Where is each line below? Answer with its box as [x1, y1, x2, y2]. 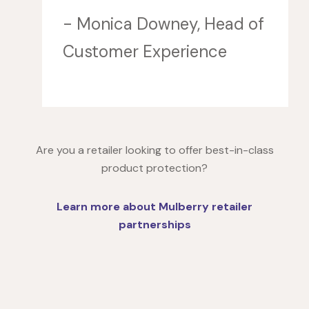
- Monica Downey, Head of [63, 13, 265, 35]
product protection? [101, 161, 208, 176]
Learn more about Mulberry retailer [57, 199, 252, 215]
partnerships [118, 217, 191, 232]
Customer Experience [63, 41, 228, 63]
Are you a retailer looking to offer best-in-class [35, 143, 274, 158]
